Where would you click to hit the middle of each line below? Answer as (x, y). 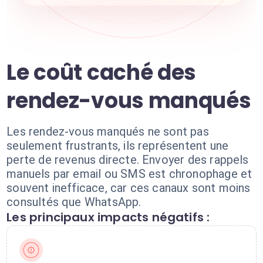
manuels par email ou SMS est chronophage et (129, 174)
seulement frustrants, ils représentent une (118, 146)
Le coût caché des (102, 73)
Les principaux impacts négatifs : (108, 217)
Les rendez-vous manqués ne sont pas (108, 131)
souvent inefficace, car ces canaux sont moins (129, 188)
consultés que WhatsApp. (74, 202)
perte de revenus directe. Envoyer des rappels (128, 160)
